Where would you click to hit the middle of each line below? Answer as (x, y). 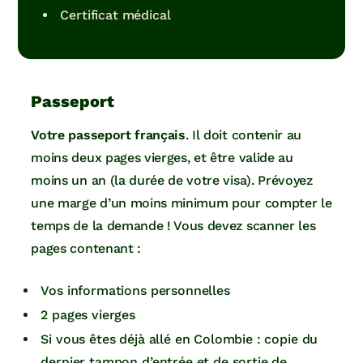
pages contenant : (86, 249)
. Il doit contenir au (243, 135)
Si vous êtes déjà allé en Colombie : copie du (179, 340)
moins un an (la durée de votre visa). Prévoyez (172, 181)
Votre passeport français (108, 135)
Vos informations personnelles (135, 291)
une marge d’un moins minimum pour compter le (181, 203)
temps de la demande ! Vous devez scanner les (173, 226)
